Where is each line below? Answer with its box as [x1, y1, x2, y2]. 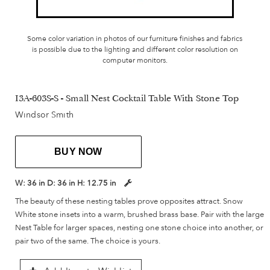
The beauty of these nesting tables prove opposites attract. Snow [15, 196, 243, 206]
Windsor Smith [15, 110, 74, 120]
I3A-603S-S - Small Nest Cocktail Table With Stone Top [15, 95, 239, 105]
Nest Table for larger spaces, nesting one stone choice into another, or [15, 222, 263, 233]
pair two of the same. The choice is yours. [15, 236, 160, 246]
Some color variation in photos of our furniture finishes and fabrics [27, 34, 243, 43]
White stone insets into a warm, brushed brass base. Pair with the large [15, 209, 264, 219]
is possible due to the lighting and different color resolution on [31, 45, 238, 54]
